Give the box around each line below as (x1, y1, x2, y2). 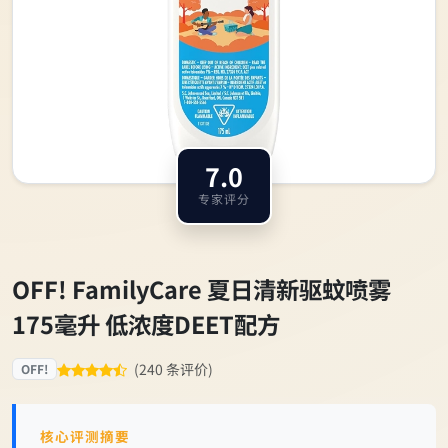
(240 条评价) (133, 359, 213, 380)
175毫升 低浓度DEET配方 (12, 307, 280, 341)
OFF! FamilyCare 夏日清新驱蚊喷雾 (12, 272, 391, 306)
